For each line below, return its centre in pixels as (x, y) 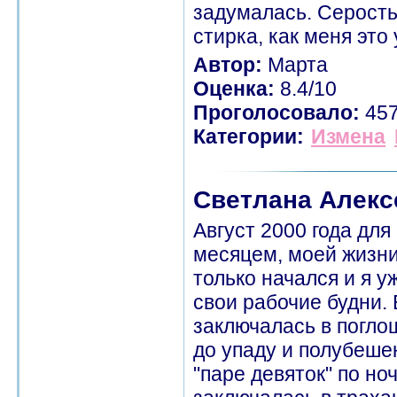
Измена (348, 136)
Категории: (249, 136)
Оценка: (234, 89)
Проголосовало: (276, 113)
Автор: (228, 65)
